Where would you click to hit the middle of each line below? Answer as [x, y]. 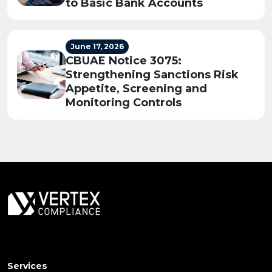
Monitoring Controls [124, 102]
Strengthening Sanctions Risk [152, 74]
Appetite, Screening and [136, 88]
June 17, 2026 [97, 46]
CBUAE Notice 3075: [124, 60]
